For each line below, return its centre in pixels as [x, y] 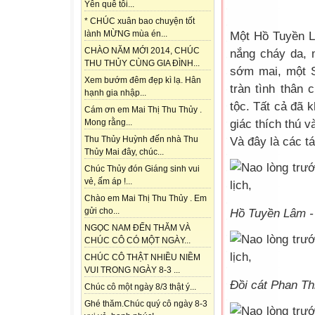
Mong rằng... [108, 123]
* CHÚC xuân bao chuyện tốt [140, 21]
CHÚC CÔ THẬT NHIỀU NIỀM [142, 258]
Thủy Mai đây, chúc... [124, 152]
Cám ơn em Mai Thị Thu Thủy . [143, 110]
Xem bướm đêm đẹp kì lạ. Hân [143, 81]
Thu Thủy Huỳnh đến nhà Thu [141, 140]
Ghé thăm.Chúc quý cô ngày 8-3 [146, 304]
